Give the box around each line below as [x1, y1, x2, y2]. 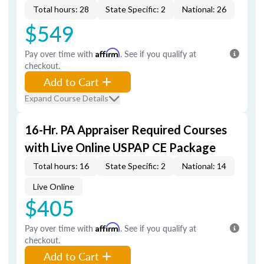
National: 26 [182, 4, 226, 14]
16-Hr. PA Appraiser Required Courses [25, 123, 227, 137]
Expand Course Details [25, 93, 108, 103]
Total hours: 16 [33, 161, 89, 171]
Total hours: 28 [33, 4, 89, 14]
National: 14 [182, 161, 226, 171]
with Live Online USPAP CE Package [25, 140, 216, 154]
